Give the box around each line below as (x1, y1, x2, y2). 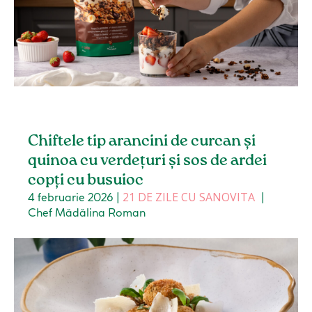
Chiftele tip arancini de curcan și (28, 134, 256, 150)
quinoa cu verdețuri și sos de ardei (28, 153, 267, 169)
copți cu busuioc (28, 173, 144, 189)
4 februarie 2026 (28, 190, 114, 205)
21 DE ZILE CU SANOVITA (123, 189, 256, 205)
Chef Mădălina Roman (28, 205, 146, 220)
